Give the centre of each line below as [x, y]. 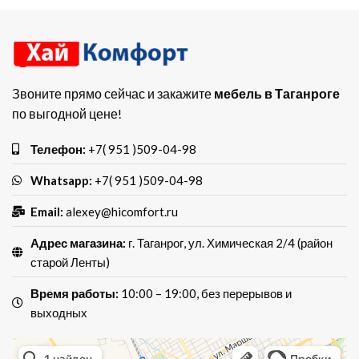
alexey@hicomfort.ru [121, 211]
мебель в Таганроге [277, 93]
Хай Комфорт [42, 345]
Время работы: [74, 293]
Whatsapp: [62, 180]
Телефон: [59, 149]
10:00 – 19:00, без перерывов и [205, 293]
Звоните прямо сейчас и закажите [113, 93]
